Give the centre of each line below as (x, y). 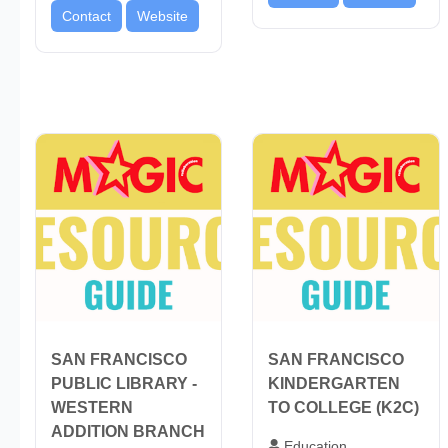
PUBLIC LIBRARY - (124, 383)
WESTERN (92, 407)
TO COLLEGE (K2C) (344, 407)
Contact (86, 15)
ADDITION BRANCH (128, 431)
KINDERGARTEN (334, 383)
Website (162, 15)
